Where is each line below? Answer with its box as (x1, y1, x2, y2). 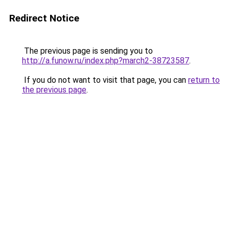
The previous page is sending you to (22, 46, 153, 56)
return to (188, 75, 220, 85)
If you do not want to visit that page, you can (22, 75, 188, 85)
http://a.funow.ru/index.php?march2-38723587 (22, 56, 189, 65)
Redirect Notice (9, 12, 79, 24)
